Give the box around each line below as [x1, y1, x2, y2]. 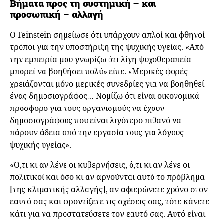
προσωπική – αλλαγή [10, 8, 103, 21]
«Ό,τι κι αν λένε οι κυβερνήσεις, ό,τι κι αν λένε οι [10, 159, 190, 171]
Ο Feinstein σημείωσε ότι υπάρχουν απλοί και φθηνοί [10, 29, 205, 41]
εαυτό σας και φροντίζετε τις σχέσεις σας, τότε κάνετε [10, 196, 209, 207]
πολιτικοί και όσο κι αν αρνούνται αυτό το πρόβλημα [10, 172, 205, 183]
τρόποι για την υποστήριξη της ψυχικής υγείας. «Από [10, 42, 204, 53]
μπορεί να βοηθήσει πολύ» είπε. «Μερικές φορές [10, 66, 188, 77]
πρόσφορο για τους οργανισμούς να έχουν [10, 103, 164, 114]
